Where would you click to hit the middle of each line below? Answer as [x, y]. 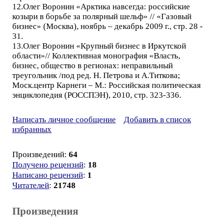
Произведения [45, 211]
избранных [32, 129]
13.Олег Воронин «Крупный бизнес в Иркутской [99, 46]
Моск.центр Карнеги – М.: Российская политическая [107, 85]
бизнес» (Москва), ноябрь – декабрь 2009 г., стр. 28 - [108, 26]
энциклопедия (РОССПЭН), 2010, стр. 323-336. [97, 95]
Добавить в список [157, 120]
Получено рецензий [48, 165]
